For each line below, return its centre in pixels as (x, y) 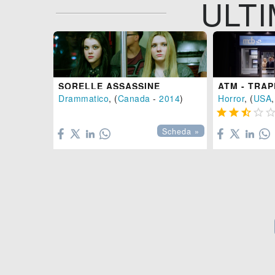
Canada (134, 98)
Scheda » (181, 131)
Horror (231, 98)
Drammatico (83, 98)
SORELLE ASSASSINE (109, 86)
